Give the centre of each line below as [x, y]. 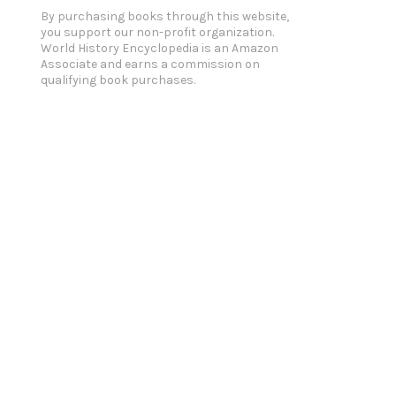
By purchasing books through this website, [165, 16]
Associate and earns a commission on [150, 64]
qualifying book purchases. [118, 80]
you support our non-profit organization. [157, 32]
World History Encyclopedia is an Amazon [160, 48]
